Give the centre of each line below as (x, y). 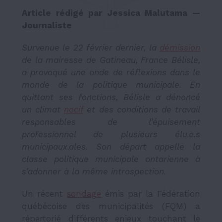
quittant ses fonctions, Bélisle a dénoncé (111, 97)
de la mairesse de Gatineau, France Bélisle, (111, 60)
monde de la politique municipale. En (111, 84)
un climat (43, 109)
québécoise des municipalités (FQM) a (111, 206)
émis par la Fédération (151, 194)
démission (180, 47)
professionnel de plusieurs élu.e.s (111, 134)
